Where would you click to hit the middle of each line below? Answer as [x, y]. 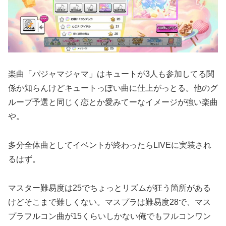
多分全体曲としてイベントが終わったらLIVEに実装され [110, 145]
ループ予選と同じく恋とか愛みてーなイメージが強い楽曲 [113, 102]
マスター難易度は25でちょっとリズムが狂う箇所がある [109, 188]
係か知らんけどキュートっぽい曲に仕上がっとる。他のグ [113, 88]
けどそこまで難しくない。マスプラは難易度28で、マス [109, 202]
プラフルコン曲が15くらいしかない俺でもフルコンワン [109, 216]
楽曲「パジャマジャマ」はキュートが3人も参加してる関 [111, 74]
